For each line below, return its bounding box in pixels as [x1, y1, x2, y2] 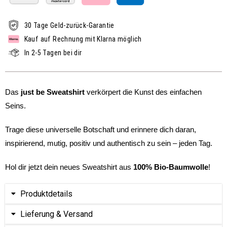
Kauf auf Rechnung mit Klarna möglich [24, 34, 142, 43]
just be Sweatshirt [21, 87, 85, 96]
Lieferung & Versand [20, 209, 93, 219]
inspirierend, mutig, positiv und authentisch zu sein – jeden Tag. [5, 138, 212, 147]
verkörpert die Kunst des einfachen [85, 87, 202, 96]
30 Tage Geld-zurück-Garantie [24, 21, 115, 29]
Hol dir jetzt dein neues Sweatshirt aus [5, 162, 133, 171]
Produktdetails [20, 188, 72, 199]
